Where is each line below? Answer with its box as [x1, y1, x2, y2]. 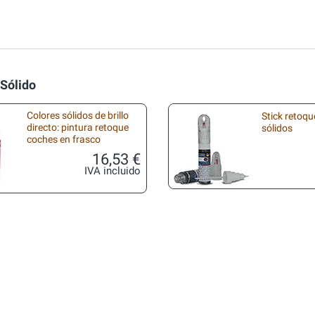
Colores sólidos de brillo [27, 110, 129, 122]
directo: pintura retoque [27, 122, 129, 134]
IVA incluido [84, 165, 141, 177]
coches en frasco [27, 134, 101, 146]
